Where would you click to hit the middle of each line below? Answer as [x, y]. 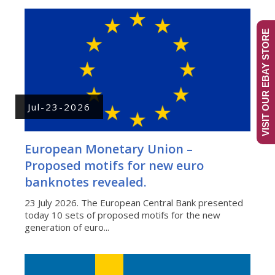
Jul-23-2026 [59, 107]
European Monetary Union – [109, 149]
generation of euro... [67, 227]
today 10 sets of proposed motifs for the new [122, 215]
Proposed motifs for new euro [114, 165]
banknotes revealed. [86, 182]
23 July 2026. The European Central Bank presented [134, 202]
